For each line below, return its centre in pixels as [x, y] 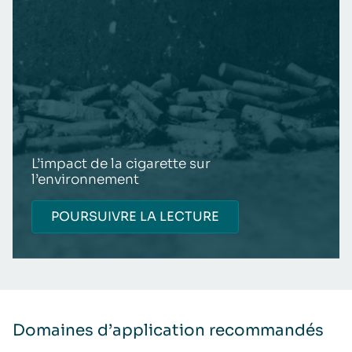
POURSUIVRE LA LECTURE [135, 216]
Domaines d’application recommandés [168, 330]
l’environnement [85, 179]
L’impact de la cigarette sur [121, 163]
